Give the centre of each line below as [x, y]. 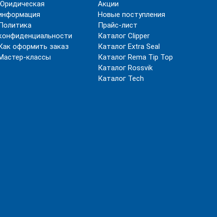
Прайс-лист [117, 25]
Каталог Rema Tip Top [135, 57]
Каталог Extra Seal [129, 46]
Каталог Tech [121, 78]
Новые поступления [131, 14]
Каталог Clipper [124, 36]
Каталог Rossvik [125, 68]
